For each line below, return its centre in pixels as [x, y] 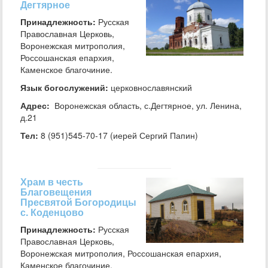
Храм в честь [52, 182]
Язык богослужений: [64, 87]
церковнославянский [151, 87]
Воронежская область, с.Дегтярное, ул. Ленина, [146, 105]
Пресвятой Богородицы [78, 202]
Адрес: [35, 105]
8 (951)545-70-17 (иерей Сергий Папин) [118, 135]
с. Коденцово [52, 212]
